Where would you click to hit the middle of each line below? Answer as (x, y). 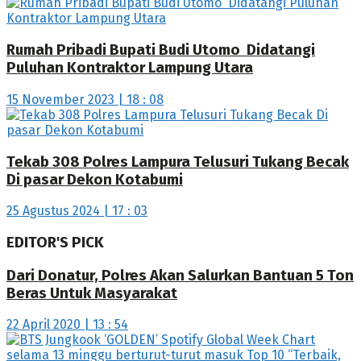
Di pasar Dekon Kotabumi (95, 179)
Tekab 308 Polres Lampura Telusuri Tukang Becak (178, 162)
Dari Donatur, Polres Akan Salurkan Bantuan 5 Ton (180, 275)
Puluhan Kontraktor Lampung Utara (130, 68)
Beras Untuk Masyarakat (92, 293)
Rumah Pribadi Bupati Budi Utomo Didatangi (161, 50)
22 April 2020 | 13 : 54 (67, 325)
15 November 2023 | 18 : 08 (85, 99)
